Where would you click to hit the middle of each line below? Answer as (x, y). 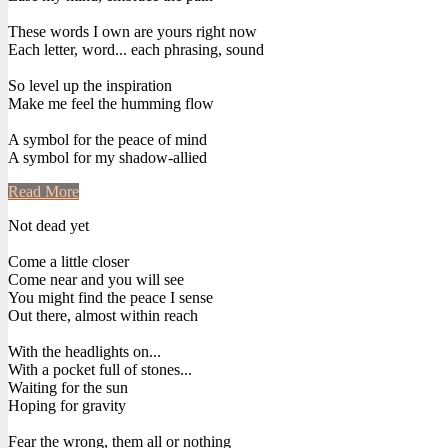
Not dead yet (48, 225)
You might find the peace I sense (110, 297)
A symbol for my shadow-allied (107, 157)
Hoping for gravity (67, 405)
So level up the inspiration (90, 85)
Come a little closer (68, 261)
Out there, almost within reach (103, 315)
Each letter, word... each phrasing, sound (136, 49)
